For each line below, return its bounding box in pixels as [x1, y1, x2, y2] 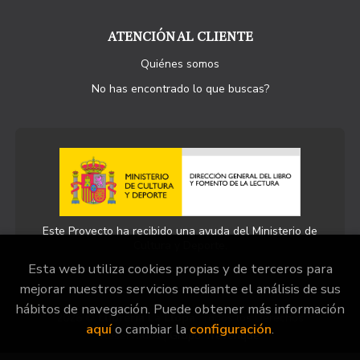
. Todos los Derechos [195, 309, 304, 325]
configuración [190, 320, 272, 338]
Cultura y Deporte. [133, 237, 227, 253]
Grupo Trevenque [170, 327, 260, 343]
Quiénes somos [141, 55, 219, 72]
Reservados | [100, 327, 170, 343]
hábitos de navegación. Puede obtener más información [15, 300, 345, 318]
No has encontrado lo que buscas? [91, 80, 269, 96]
